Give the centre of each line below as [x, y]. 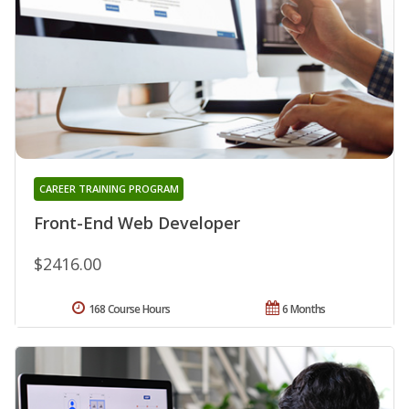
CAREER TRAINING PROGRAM [109, 188]
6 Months [304, 309]
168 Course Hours [129, 309]
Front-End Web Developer [137, 222]
